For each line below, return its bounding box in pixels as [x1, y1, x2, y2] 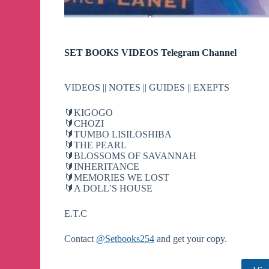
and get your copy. [154, 233, 228, 244]
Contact [64, 233, 97, 244]
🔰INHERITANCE [64, 161, 140, 172]
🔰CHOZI [64, 118, 104, 128]
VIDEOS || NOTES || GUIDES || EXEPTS [64, 82, 230, 92]
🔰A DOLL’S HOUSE [64, 183, 153, 193]
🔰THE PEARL [64, 139, 127, 150]
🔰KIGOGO [64, 107, 113, 118]
